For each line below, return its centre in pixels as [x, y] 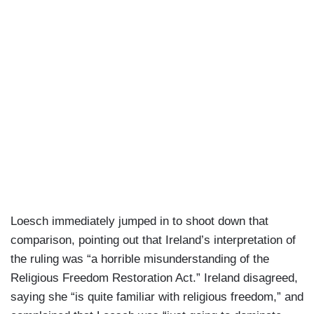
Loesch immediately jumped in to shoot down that [139, 221]
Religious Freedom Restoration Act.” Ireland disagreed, [154, 278]
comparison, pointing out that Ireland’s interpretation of [153, 240]
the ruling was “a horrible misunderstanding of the [140, 259]
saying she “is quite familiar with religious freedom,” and [157, 297]
